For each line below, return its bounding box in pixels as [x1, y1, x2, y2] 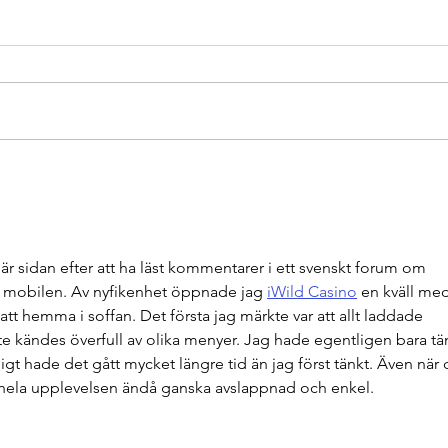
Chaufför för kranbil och [82, 162, 279, 190]
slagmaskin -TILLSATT [82, 189, 260, 217]
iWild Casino [267, 282, 357, 302]
